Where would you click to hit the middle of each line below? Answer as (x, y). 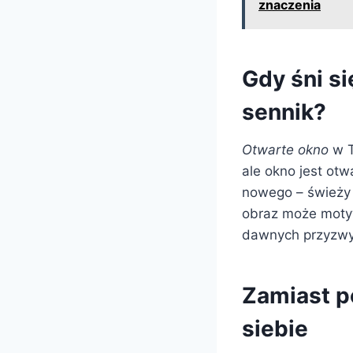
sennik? (284, 111)
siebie (275, 328)
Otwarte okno (285, 149)
